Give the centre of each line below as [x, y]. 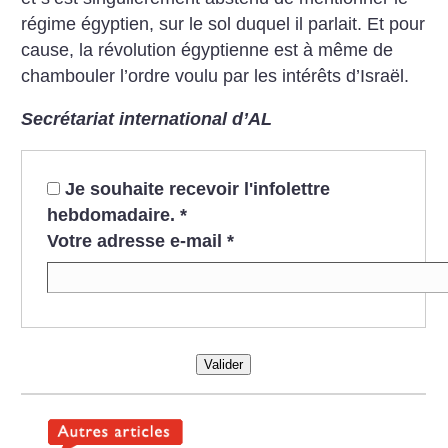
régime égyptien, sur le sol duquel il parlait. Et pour [223, 23]
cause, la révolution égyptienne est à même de [207, 49]
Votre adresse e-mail [134, 240]
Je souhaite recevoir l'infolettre [197, 188]
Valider [223, 365]
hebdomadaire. [113, 214]
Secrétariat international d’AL [147, 119]
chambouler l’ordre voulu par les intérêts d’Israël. [215, 75]
